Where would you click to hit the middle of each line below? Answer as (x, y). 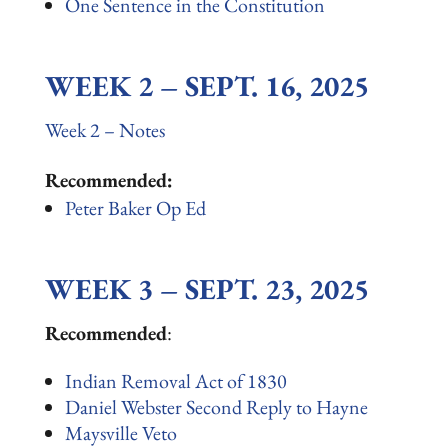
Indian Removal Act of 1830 (175, 381)
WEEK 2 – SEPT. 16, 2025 (206, 86)
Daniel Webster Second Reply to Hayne (216, 407)
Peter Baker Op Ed (135, 208)
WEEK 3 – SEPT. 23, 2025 (206, 289)
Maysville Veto (120, 433)
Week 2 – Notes (104, 130)
